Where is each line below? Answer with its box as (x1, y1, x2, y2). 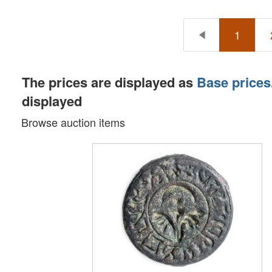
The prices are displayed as (22, 72, 197, 92)
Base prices (197, 72, 271, 92)
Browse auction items (29, 114, 125, 130)
